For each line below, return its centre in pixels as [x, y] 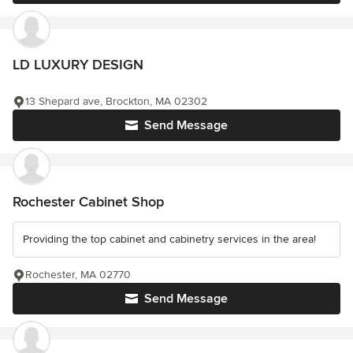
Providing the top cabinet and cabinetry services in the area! [169, 240]
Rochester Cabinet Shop [88, 202]
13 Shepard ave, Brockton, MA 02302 [116, 102]
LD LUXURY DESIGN [78, 65]
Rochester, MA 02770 [78, 275]
